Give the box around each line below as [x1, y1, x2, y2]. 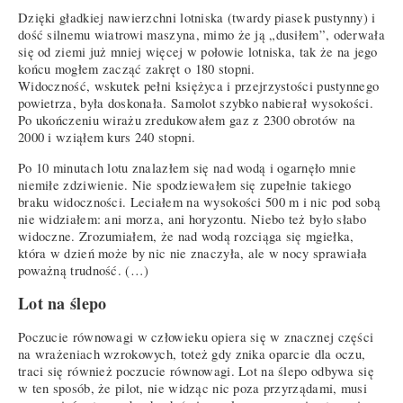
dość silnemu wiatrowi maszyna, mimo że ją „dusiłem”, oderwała [18, 26, 385, 44]
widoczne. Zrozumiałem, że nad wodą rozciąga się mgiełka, [18, 227, 354, 245]
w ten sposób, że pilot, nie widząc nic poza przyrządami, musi [18, 380, 367, 398]
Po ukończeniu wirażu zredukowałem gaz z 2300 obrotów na [18, 112, 356, 130]
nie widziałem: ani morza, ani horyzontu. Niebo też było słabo [18, 210, 366, 228]
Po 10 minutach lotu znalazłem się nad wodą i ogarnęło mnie [18, 158, 357, 176]
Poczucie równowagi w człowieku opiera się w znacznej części [18, 328, 374, 346]
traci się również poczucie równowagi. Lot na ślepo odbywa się [18, 363, 374, 381]
